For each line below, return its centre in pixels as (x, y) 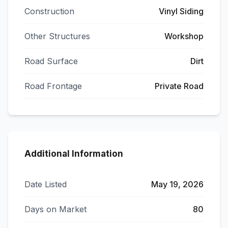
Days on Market (55, 209)
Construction (49, 11)
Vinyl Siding (181, 11)
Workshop (184, 36)
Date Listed (46, 184)
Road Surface (51, 61)
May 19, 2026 (177, 184)
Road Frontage (53, 86)
